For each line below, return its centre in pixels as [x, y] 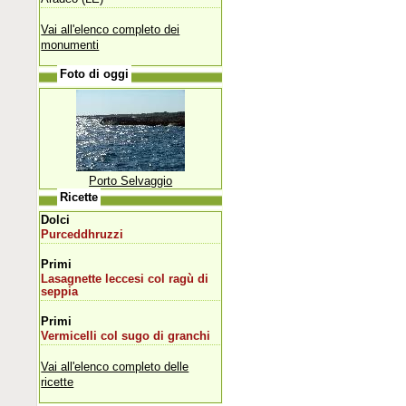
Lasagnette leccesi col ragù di [125, 279]
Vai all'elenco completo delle [115, 366]
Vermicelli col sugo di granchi [126, 336]
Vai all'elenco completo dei [111, 29]
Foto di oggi [95, 74]
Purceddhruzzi [82, 234]
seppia [60, 291]
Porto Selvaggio [131, 180]
